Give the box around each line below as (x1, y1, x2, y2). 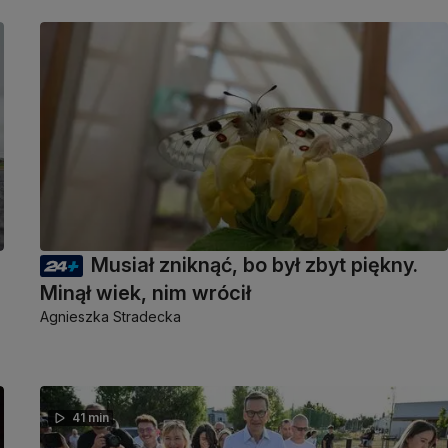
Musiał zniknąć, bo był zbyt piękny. (91, 253, 418, 278)
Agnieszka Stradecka (40, 308, 181, 326)
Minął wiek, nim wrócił (40, 281, 251, 306)
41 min (72, 410, 109, 426)
